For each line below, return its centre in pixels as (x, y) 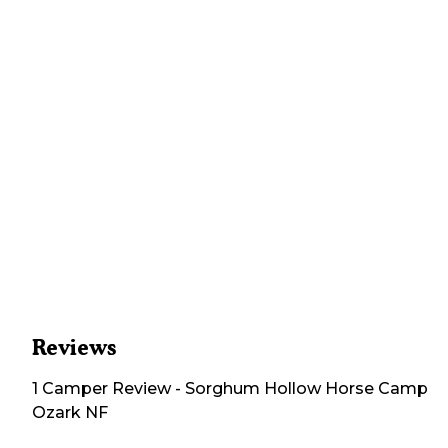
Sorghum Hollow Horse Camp (306, 388)
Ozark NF (70, 412)
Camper (73, 388)
